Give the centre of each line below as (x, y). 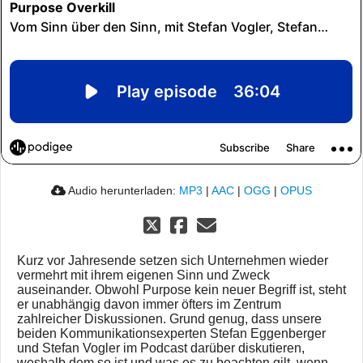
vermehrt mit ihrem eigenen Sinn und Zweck (143, 275)
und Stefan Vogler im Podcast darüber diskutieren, (161, 348)
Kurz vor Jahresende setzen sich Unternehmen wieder (173, 261)
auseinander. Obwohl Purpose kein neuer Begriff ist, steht (181, 290)
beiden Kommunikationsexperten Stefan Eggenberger (171, 334)
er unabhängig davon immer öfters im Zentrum (149, 305)
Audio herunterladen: (122, 191)
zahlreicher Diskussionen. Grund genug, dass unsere (169, 319)
